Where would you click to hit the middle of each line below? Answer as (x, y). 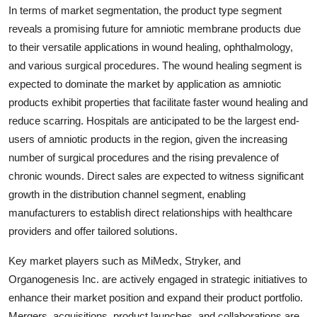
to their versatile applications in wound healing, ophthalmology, (151, 47)
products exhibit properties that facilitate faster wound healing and (158, 102)
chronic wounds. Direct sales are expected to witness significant (156, 175)
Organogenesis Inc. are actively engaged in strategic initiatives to (158, 279)
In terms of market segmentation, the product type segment (145, 10)
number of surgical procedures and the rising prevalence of (144, 157)
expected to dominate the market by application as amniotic (145, 83)
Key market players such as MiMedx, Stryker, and (125, 260)
